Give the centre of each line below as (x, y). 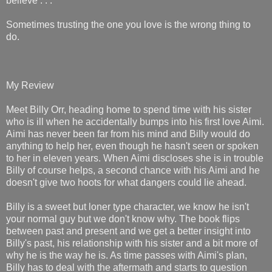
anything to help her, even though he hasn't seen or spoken (132, 146)
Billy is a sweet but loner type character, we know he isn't (127, 206)
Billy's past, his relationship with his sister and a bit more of (132, 243)
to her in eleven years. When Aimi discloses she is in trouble (135, 158)
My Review (30, 85)
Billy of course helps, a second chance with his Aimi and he (133, 170)
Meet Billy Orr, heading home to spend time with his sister (129, 109)
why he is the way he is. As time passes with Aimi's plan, (127, 255)
